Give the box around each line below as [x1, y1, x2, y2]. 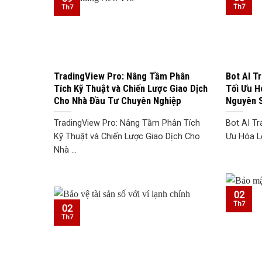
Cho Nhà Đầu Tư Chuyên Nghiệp [54, 94, 181, 106]
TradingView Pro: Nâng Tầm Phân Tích [54, 118, 200, 129]
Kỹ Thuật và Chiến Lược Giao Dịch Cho [54, 132, 200, 142]
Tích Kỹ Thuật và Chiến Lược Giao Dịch [54, 82, 208, 94]
